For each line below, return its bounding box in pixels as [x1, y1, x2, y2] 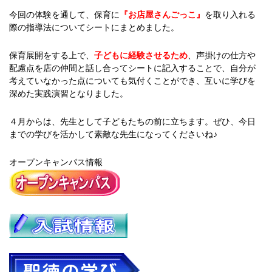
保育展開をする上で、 [9, 50, 94, 60]
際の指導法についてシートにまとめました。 [9, 22, 179, 32]
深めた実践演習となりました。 [9, 88, 128, 98]
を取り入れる [205, 9, 256, 19]
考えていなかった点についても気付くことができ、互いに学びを [9, 75, 256, 86]
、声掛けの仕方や [188, 50, 256, 60]
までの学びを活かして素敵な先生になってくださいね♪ [9, 129, 217, 139]
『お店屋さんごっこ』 [120, 9, 205, 19]
